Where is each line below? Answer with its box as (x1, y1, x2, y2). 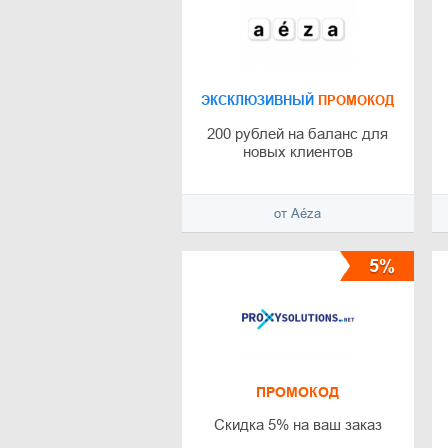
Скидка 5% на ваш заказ (213, 416, 382, 434)
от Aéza (274, 206, 322, 222)
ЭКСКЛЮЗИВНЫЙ (201, 93, 315, 109)
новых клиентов (242, 143, 353, 161)
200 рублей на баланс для (207, 125, 389, 143)
